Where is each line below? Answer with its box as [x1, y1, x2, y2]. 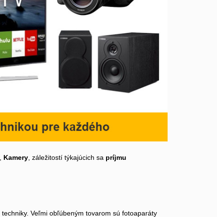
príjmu [106, 154, 126, 162]
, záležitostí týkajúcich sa [28, 154, 106, 162]
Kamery [3, 154, 28, 162]
